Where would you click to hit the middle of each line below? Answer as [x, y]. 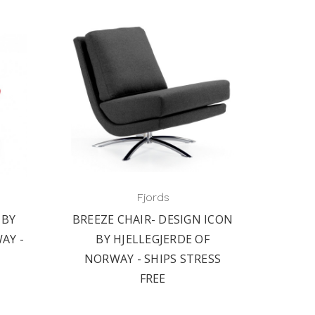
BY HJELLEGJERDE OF [153, 239]
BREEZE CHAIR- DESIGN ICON [153, 219]
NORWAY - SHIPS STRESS [153, 259]
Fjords [153, 197]
